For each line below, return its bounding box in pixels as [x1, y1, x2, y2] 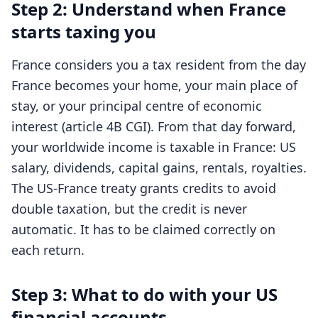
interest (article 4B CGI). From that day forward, [11, 118, 296, 135]
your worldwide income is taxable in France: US [11, 138, 296, 155]
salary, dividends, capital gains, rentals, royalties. [11, 159, 307, 176]
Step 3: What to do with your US [11, 283, 278, 306]
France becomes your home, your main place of [11, 77, 297, 94]
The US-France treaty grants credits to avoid [11, 180, 276, 197]
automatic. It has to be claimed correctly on [11, 221, 275, 238]
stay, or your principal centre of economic [11, 97, 262, 114]
